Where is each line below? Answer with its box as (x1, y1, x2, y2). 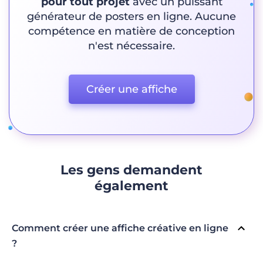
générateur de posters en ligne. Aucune (27, 9, 236, 23)
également (95, 177, 168, 194)
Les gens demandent (60, 161, 203, 178)
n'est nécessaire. (88, 39, 175, 52)
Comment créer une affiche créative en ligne (12, 222, 228, 234)
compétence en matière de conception (28, 24, 235, 38)
